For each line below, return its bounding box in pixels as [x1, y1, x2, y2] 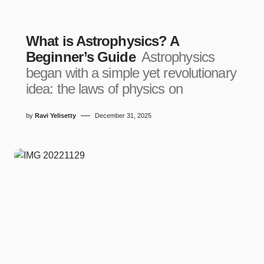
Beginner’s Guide [26, 49, 139, 65]
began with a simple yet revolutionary [26, 65, 236, 81]
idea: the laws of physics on [26, 81, 183, 97]
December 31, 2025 [95, 112, 151, 119]
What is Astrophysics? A [26, 33, 179, 49]
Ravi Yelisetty [35, 112, 76, 119]
